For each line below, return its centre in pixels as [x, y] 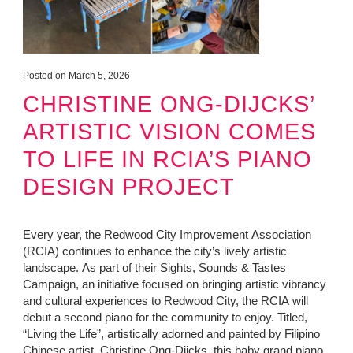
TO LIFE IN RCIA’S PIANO [167, 159]
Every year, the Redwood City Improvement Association [167, 234]
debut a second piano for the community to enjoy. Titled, [165, 317]
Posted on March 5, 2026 [76, 76]
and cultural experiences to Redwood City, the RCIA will [165, 300]
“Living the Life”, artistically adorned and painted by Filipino [171, 333]
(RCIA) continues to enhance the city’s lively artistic [154, 251]
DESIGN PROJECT [128, 187]
